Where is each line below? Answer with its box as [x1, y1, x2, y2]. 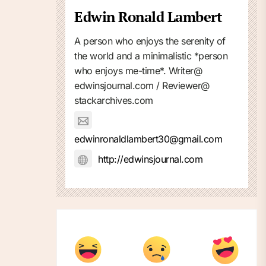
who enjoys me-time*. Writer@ [74, 65, 202, 77]
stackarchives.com [74, 94, 153, 107]
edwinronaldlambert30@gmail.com [74, 133, 222, 145]
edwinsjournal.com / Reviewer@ [74, 80, 210, 92]
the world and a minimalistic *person [74, 50, 227, 62]
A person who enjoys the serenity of [74, 35, 226, 47]
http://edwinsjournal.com [98, 153, 202, 165]
